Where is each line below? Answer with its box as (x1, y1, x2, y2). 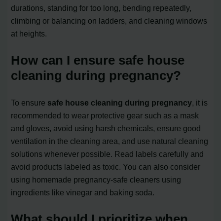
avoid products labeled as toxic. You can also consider (11, 162, 201, 172)
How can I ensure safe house (11, 53, 185, 68)
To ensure (11, 98, 48, 108)
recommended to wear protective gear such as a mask (11, 111, 199, 120)
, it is (192, 98, 208, 108)
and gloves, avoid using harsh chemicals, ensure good (11, 124, 201, 133)
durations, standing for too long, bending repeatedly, (11, 3, 192, 13)
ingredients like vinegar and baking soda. (11, 188, 155, 197)
